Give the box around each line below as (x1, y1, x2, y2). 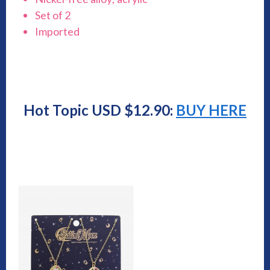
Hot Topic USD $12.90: (24, 101, 176, 119)
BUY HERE (176, 101, 246, 119)
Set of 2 (35, 8, 71, 22)
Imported (35, 24, 80, 38)
